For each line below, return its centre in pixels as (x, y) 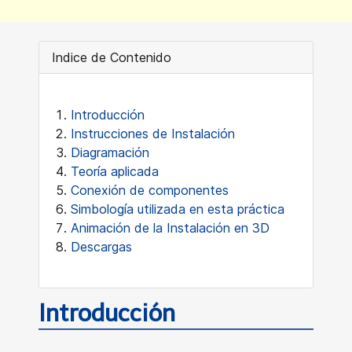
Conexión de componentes (150, 190)
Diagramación (112, 152)
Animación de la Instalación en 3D (170, 228)
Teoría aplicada (119, 171)
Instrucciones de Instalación (155, 134)
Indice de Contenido (112, 57)
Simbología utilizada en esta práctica (178, 209)
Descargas (103, 247)
